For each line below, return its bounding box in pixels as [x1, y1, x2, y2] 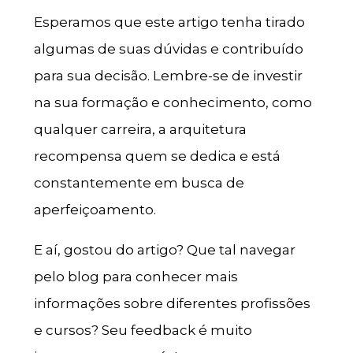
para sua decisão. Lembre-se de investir [33, 67, 303, 84]
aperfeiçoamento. [33, 201, 156, 217]
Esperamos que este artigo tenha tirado [33, 13, 305, 30]
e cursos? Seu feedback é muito [33, 321, 252, 338]
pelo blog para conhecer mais [33, 268, 238, 284]
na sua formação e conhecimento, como [33, 94, 312, 110]
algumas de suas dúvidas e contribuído [33, 40, 303, 57]
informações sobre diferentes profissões [33, 295, 310, 311]
